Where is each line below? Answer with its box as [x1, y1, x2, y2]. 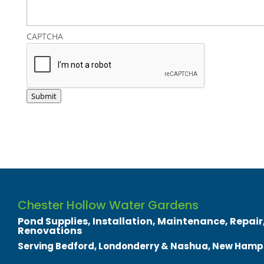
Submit [31, 91, 57, 101]
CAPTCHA [26, 31, 63, 42]
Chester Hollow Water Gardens [18, 197, 199, 213]
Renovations [18, 224, 82, 237]
